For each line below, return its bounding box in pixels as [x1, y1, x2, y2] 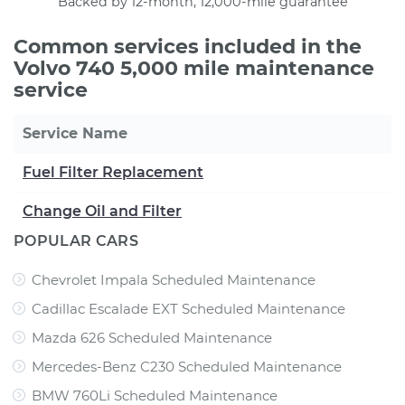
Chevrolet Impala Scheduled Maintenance [32, 271, 316, 288]
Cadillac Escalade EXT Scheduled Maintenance [32, 300, 345, 317]
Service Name [23, 125, 127, 142]
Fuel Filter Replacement [23, 164, 203, 181]
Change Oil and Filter [23, 202, 182, 220]
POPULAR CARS [14, 232, 138, 250]
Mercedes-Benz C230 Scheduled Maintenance [32, 358, 342, 375]
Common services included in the [14, 34, 362, 59]
